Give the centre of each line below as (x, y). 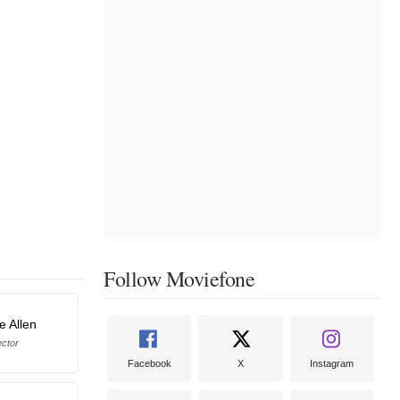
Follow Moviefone (179, 278)
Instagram (332, 363)
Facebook (149, 363)
